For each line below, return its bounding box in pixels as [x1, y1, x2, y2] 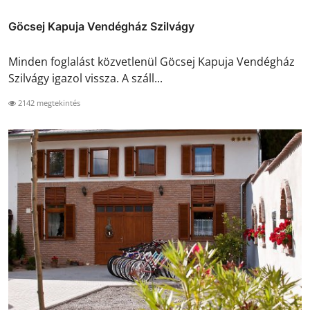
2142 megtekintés [16, 97, 80, 108]
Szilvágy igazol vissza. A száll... [8, 70, 163, 86]
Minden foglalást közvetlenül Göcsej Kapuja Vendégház [8, 53, 295, 69]
